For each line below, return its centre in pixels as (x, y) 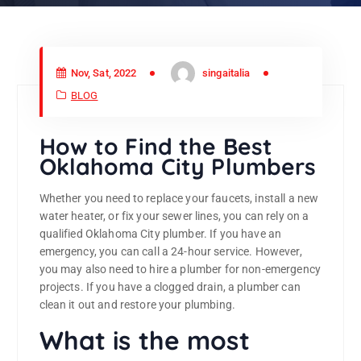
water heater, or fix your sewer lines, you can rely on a (174, 216)
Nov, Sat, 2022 (102, 73)
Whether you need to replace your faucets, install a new (179, 199)
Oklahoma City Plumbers (178, 167)
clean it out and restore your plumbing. (137, 305)
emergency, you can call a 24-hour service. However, (170, 252)
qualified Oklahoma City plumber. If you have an (160, 234)
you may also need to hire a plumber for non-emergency (180, 270)
